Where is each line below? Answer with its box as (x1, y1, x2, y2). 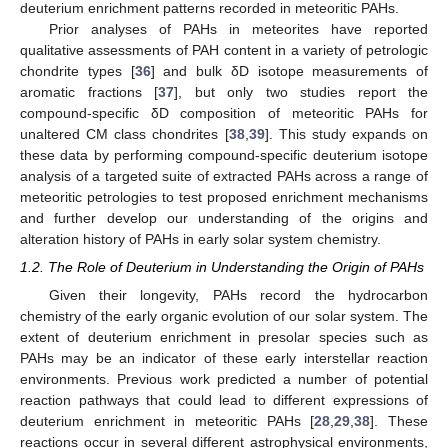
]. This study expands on (264, 126, 428, 142)
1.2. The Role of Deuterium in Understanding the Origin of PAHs (20, 259, 424, 276)
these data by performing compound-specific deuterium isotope (20, 147, 428, 163)
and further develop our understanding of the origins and (20, 210, 428, 226)
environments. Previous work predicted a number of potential (20, 371, 428, 388)
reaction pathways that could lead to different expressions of (20, 392, 428, 409)
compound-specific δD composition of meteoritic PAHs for (20, 105, 428, 121)
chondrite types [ (20, 63, 135, 79)
